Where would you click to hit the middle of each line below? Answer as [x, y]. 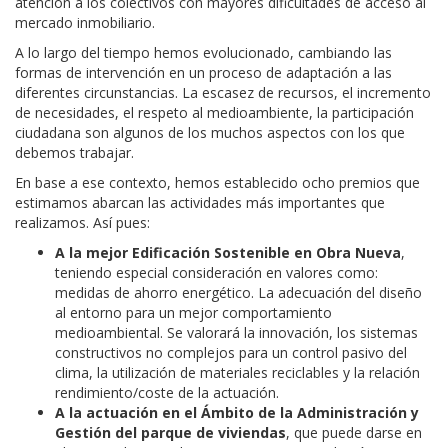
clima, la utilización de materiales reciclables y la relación [237, 372]
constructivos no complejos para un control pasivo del [231, 352]
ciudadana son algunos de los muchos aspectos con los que [210, 132]
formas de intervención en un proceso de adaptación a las [203, 72]
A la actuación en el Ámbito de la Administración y [237, 412]
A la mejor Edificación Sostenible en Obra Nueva [228, 252]
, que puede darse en [354, 432]
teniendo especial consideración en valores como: [216, 272]
